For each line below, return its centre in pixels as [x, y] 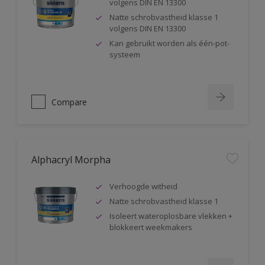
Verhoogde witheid [143, 186]
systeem [125, 54]
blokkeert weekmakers [151, 227]
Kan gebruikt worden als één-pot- [169, 43]
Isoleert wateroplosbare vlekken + [171, 216]
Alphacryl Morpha [71, 160]
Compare [69, 102]
